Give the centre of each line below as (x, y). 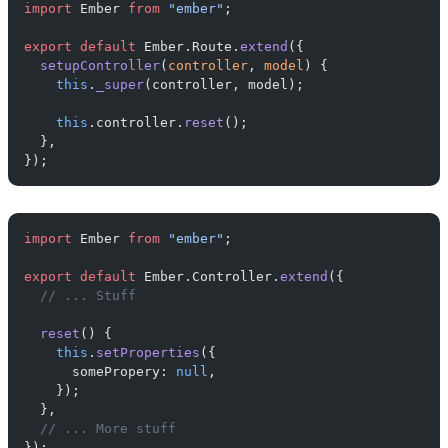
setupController (92, 65)
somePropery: (100, 371)
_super (120, 84)
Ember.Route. (188, 46)
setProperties (148, 352)
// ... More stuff (100, 428)
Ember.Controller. (208, 276)
